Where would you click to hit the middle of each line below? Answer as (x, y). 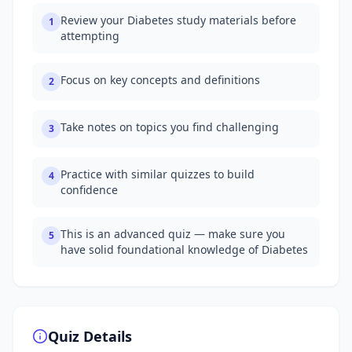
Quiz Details (90, 336)
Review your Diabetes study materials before (178, 20)
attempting (90, 36)
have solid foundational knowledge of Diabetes (184, 249)
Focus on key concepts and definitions (160, 80)
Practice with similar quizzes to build (158, 174)
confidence (89, 190)
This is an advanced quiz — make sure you (173, 234)
